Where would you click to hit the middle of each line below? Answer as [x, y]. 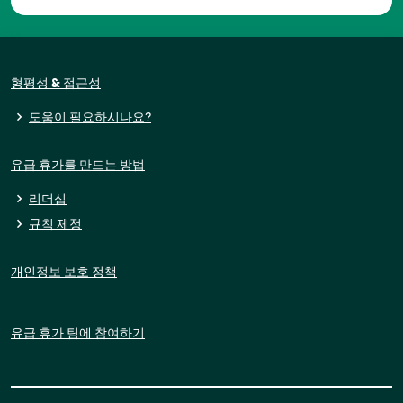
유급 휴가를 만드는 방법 [78, 165]
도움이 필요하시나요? [90, 117]
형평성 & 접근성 [56, 83]
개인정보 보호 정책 [64, 272]
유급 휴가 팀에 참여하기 [78, 333]
